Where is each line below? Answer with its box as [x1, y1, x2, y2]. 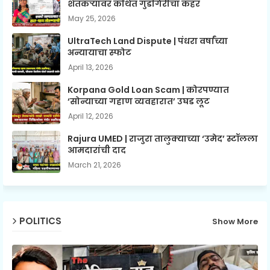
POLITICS [19, 215, 61, 228]
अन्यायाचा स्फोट [67, 46, 131, 58]
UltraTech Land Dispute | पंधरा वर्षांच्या [67, 34, 228, 47]
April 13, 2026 [68, 61, 113, 72]
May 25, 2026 [68, 13, 116, 24]
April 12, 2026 [68, 110, 113, 121]
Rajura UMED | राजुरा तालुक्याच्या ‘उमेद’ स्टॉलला [67, 132, 258, 145]
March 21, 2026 [68, 159, 121, 170]
